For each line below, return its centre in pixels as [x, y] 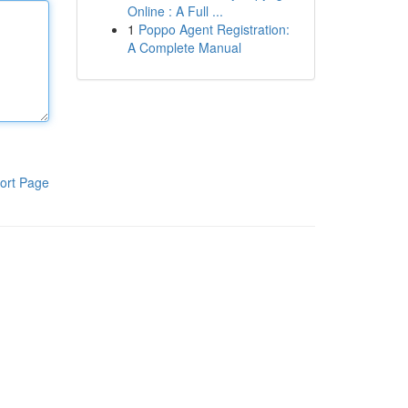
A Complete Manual [184, 47]
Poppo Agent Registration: [214, 29]
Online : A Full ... [175, 11]
